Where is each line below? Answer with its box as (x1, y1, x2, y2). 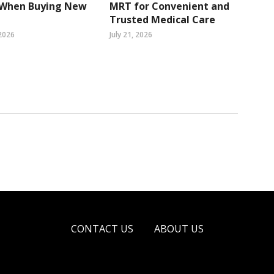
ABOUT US (154, 221, 204, 235)
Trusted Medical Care (109, 12, 215, 26)
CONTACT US (70, 221, 133, 235)
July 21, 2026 (109, 29, 152, 40)
